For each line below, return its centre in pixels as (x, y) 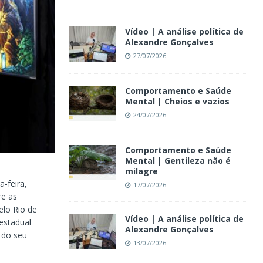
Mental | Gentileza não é (178, 160)
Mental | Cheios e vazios (177, 101)
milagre (141, 171)
